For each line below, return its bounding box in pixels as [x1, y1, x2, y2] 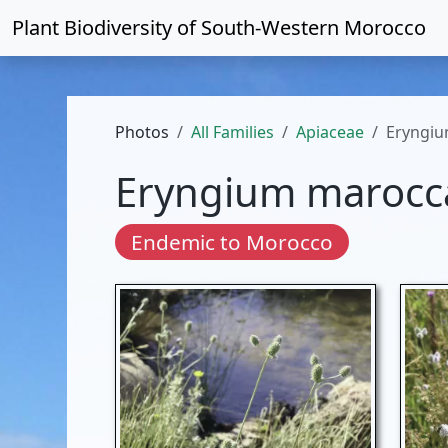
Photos [115, 121, 170, 143]
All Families [191, 121, 275, 143]
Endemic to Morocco [131, 228, 334, 256]
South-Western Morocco [201, 14, 426, 41]
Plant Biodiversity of [12, 14, 201, 41]
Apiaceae [296, 121, 365, 143]
